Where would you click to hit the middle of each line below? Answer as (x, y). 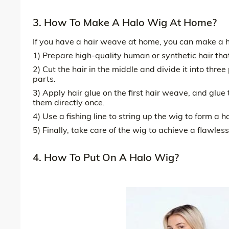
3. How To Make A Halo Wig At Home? (125, 22)
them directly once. (69, 102)
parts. (44, 78)
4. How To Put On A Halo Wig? (106, 157)
